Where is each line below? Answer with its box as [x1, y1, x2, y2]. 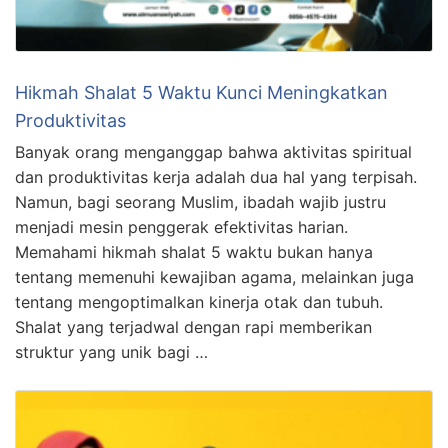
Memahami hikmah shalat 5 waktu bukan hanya [15, 242, 373, 263]
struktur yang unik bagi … [15, 342, 208, 363]
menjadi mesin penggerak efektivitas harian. [15, 217, 348, 238]
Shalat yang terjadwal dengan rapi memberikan [15, 317, 372, 338]
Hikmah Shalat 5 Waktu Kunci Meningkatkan [15, 82, 388, 104]
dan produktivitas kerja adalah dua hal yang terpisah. [15, 167, 417, 188]
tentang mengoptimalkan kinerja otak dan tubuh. [15, 292, 383, 313]
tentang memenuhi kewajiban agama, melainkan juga [15, 267, 414, 288]
